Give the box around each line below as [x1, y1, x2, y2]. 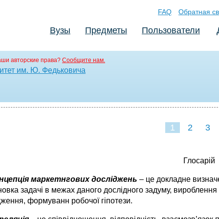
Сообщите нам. [62, 57, 105, 64]
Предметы [85, 25, 127, 35]
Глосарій [183, 156, 215, 165]
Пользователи [142, 25, 200, 35]
